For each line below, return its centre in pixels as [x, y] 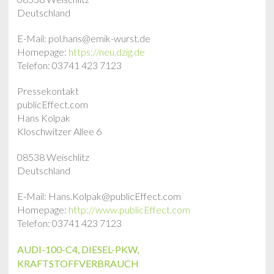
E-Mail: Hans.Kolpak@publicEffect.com [99, 196]
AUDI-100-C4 [47, 249]
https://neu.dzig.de [107, 52]
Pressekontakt [48, 91]
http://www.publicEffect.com [129, 209]
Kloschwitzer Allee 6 [59, 131]
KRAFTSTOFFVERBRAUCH [78, 263]
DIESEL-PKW [109, 249]
